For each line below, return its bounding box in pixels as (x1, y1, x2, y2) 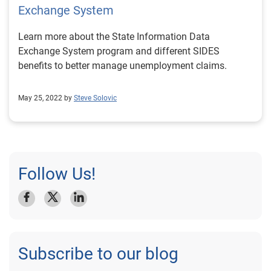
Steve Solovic (74, 94, 117, 102)
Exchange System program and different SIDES (18, 45, 220, 57)
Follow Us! (18, 164, 96, 184)
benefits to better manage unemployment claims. (18, 60, 227, 71)
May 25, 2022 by (18, 94, 72, 102)
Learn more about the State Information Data (18, 31, 210, 42)
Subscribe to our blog (18, 244, 178, 264)
